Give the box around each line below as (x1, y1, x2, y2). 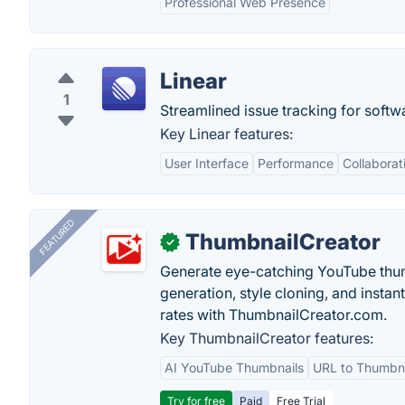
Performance (258, 155, 334, 171)
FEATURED (36, 217, 77, 258)
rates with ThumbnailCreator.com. (160, 306, 387, 324)
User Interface (165, 155, 249, 171)
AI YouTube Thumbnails (165, 360, 304, 375)
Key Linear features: (160, 125, 293, 143)
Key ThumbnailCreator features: (160, 329, 373, 347)
